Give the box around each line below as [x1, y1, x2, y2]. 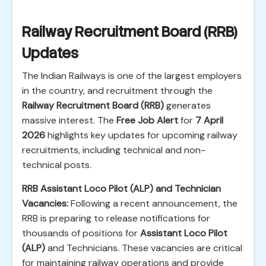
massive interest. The [22, 114, 116, 126]
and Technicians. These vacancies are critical [45, 242, 242, 254]
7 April [195, 114, 223, 126]
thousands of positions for [22, 227, 140, 239]
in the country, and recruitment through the [22, 84, 213, 97]
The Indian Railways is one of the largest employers [22, 69, 242, 82]
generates [164, 99, 211, 112]
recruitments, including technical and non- [22, 144, 205, 156]
